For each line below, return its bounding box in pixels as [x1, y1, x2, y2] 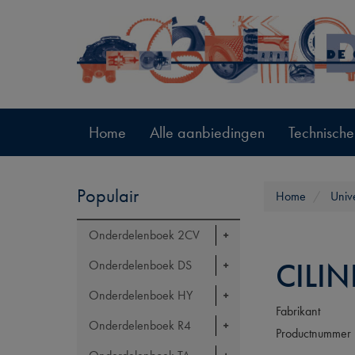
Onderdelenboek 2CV [89, 227, 200, 243]
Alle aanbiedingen [150, 121, 265, 143]
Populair [77, 183, 139, 208]
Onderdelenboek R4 [89, 317, 191, 334]
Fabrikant [276, 302, 320, 319]
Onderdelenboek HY [89, 287, 193, 303]
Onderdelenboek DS [89, 257, 192, 273]
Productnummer [276, 324, 351, 342]
